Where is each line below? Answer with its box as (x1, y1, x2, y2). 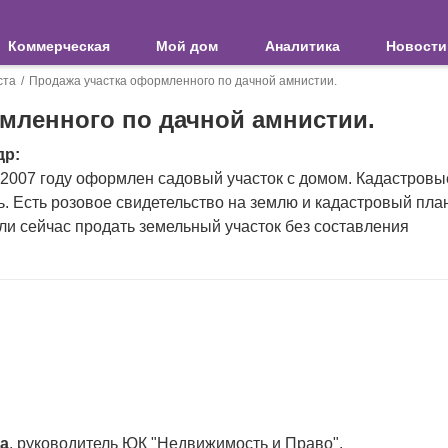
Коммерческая (7, 38, 110, 54)
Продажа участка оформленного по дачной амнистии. (29, 74, 337, 88)
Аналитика (264, 38, 340, 54)
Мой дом (156, 38, 219, 54)
